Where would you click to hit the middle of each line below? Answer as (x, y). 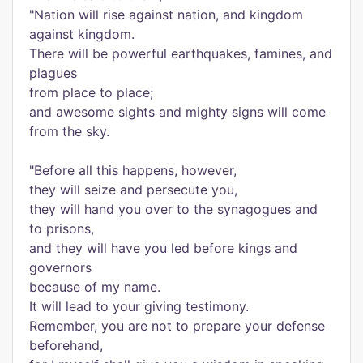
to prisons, (62, 228)
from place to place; (91, 92)
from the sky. (69, 131)
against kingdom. (82, 34)
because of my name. (95, 287)
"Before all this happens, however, (133, 170)
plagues (53, 73)
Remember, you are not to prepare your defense (177, 326)
